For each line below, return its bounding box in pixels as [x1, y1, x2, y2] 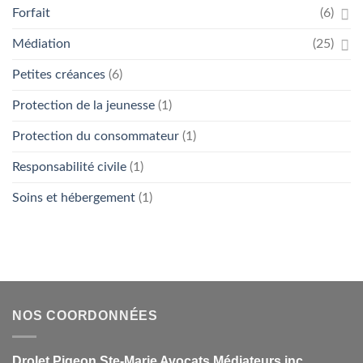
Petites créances [12, 68, 105, 82]
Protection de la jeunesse [12, 99, 155, 113]
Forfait [12, 6, 50, 20]
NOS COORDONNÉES [12, 309, 158, 323]
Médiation [12, 37, 70, 51]
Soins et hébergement [12, 191, 135, 205]
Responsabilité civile [12, 160, 126, 174]
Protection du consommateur [12, 130, 179, 143]
